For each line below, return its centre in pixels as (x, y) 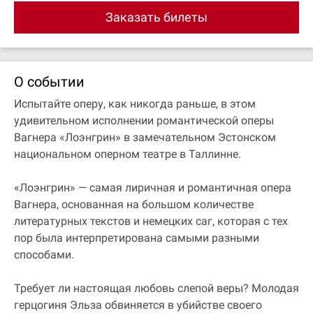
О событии (49, 81)
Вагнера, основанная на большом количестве (134, 204)
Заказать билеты (156, 17)
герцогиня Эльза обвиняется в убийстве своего (138, 305)
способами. (44, 254)
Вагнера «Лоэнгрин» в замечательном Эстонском (145, 137)
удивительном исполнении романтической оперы (144, 120)
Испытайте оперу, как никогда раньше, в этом (135, 103)
